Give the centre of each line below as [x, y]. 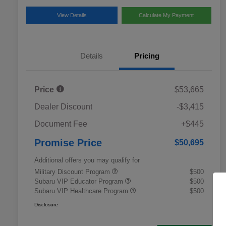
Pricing [147, 56]
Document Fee [61, 124]
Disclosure [46, 205]
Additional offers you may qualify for [87, 160]
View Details [72, 15]
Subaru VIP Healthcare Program [82, 191]
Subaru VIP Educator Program [80, 182]
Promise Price [68, 143]
